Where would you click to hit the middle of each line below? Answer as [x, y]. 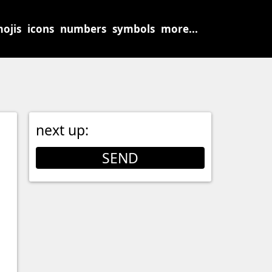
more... [179, 29]
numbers [83, 29]
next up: [62, 130]
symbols [134, 29]
